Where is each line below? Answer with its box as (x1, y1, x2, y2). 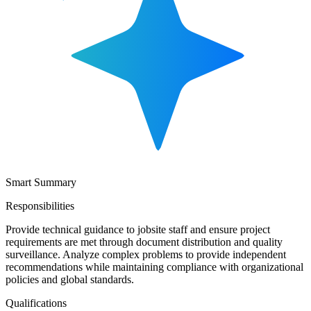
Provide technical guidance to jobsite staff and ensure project (6, 223, 270, 235)
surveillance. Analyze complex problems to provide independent (6, 248, 286, 260)
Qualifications (6, 296, 67, 309)
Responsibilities (6, 199, 74, 212)
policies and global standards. (6, 273, 134, 285)
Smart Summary (6, 176, 76, 188)
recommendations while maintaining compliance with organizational (6, 260, 303, 273)
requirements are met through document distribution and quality (6, 235, 283, 248)
